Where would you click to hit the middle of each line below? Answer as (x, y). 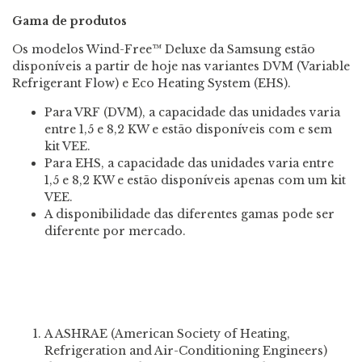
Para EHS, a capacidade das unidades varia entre (189, 163)
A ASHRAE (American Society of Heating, (167, 333)
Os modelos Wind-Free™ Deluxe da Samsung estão (164, 50)
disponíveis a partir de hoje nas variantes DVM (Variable (181, 67)
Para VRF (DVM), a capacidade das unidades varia (192, 112)
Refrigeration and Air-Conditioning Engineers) (186, 350)
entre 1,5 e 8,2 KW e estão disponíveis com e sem (188, 129)
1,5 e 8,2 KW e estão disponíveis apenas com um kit (195, 180)
